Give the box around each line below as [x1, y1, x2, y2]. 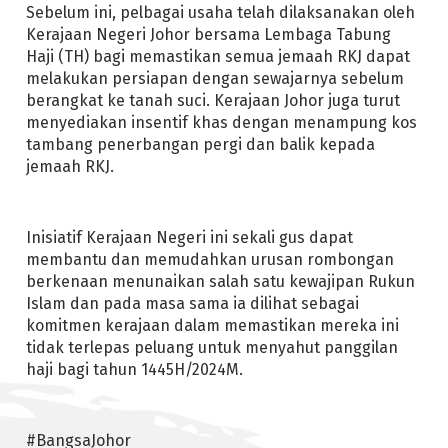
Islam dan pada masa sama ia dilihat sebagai [25, 293, 359, 313]
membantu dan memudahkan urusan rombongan [25, 249, 394, 269]
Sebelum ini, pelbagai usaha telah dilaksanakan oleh [25, 2, 415, 22]
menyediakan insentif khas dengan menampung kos [25, 112, 417, 132]
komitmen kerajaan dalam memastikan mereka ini [25, 315, 399, 335]
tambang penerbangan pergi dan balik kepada [25, 134, 375, 154]
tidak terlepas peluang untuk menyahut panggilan [25, 337, 398, 357]
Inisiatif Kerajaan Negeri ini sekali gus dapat [25, 227, 353, 247]
